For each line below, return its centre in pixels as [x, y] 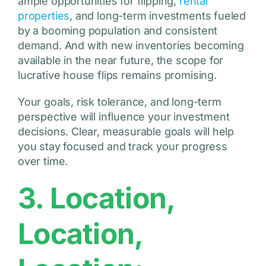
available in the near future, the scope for [121, 61]
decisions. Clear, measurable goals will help [126, 132]
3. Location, [96, 198]
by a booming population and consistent [118, 31]
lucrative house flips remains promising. [117, 75]
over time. [43, 161]
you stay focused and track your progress [122, 147]
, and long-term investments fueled [158, 16]
